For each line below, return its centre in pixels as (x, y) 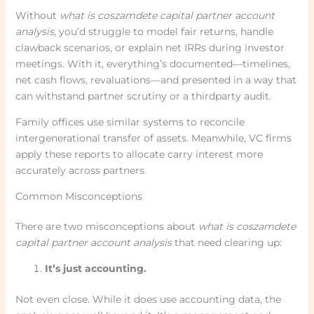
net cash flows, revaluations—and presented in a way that (156, 80)
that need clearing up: (226, 243)
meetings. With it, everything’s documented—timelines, (152, 64)
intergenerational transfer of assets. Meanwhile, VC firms (153, 138)
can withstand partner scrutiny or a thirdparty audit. (143, 96)
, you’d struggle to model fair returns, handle (163, 32)
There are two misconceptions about (107, 227)
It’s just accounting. (95, 269)
